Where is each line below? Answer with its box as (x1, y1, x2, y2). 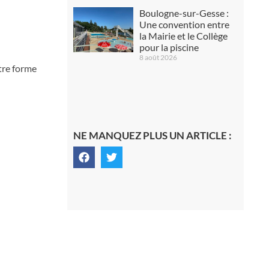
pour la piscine (139, 41, 199, 53)
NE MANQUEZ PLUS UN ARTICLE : (73, 128, 232, 142)
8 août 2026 (139, 52, 177, 62)
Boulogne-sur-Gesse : (139, 7, 229, 19)
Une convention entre (139, 18, 229, 30)
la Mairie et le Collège (139, 29, 228, 41)
